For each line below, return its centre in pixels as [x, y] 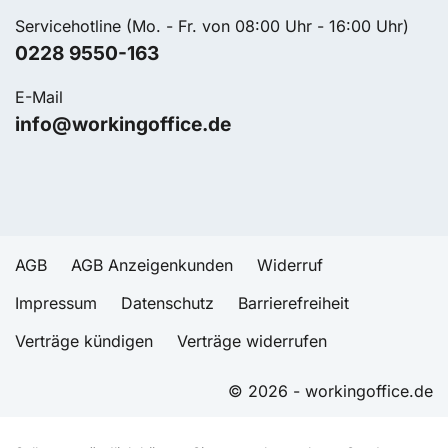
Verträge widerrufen [252, 341]
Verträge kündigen [84, 341]
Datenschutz [167, 303]
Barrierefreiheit [293, 303]
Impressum [56, 303]
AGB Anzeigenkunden [152, 265]
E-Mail [39, 97]
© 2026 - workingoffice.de [330, 391]
